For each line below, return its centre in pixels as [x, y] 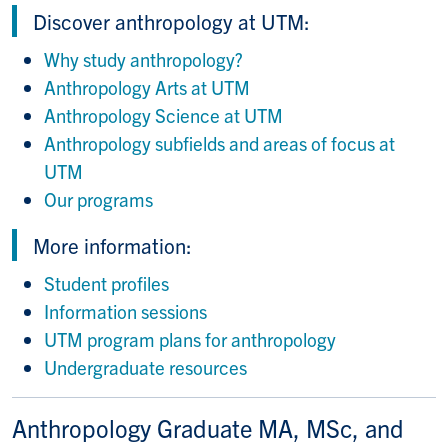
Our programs [98, 198]
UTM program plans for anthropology [190, 338]
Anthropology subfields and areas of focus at [219, 142]
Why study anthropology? [143, 58]
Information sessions [125, 310]
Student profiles [106, 282]
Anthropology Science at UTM [163, 114]
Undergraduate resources [145, 366]
